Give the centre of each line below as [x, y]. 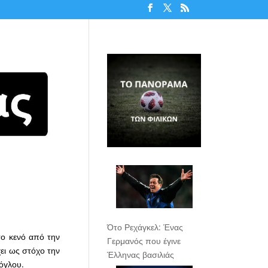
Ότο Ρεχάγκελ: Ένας [145, 227]
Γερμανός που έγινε [144, 240]
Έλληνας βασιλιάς [141, 254]
